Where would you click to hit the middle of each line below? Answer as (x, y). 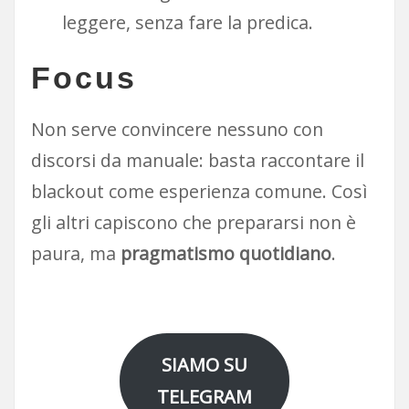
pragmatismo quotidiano (225, 253)
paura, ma (75, 253)
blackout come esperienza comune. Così (199, 191)
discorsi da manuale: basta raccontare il (197, 160)
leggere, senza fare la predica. (188, 22)
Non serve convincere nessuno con (177, 129)
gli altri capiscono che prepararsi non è (193, 222)
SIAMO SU (204, 365)
